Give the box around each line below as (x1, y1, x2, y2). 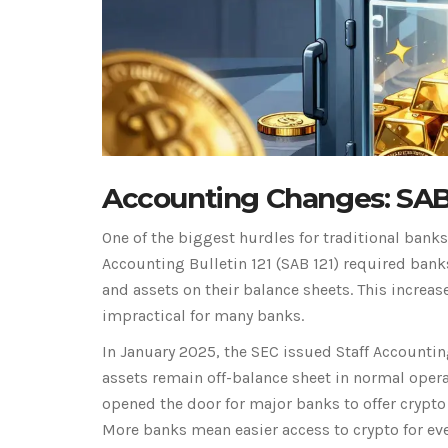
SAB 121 (281, 254, 334, 274)
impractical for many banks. (102, 306, 304, 326)
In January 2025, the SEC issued (102, 342, 336, 362)
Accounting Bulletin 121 (102, 254, 272, 274)
